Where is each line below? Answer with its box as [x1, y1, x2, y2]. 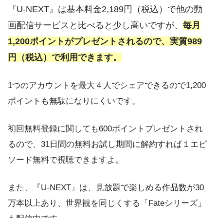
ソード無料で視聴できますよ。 [8, 155, 124, 165]
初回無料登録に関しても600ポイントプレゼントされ [8, 124, 203, 134]
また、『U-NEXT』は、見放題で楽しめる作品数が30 [8, 183, 204, 193]
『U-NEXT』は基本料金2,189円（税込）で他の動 [8, 4, 202, 14]
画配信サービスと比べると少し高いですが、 [8, 20, 183, 30]
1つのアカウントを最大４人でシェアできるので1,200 [8, 80, 206, 90]
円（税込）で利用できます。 [8, 52, 122, 62]
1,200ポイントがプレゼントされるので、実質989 [8, 36, 202, 46]
